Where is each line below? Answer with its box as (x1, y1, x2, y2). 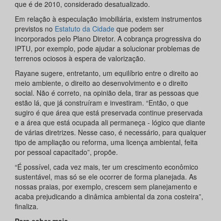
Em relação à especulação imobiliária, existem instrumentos (15, 13, 202, 24)
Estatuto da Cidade (55, 23, 114, 34)
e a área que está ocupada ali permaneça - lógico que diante (15, 117, 205, 127)
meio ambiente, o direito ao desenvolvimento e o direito (15, 77, 188, 88)
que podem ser (114, 23, 164, 34)
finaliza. (15, 201, 38, 211)
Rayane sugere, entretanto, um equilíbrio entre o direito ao (15, 68, 198, 78)
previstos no (15, 23, 55, 34)
